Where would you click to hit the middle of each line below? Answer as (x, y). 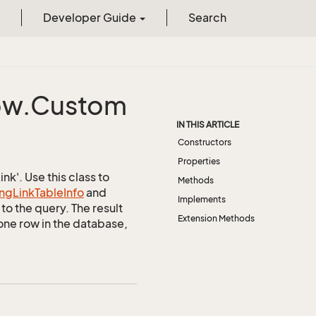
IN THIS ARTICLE (208, 124)
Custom (79, 105)
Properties (199, 161)
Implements (202, 199)
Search (207, 18)
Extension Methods (216, 218)
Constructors (205, 142)
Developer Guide (90, 18)
